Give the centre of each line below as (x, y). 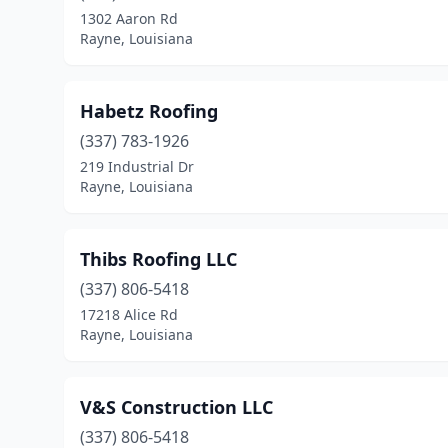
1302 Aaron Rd (129, 18)
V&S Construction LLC (176, 407)
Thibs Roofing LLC (158, 259)
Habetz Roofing (149, 111)
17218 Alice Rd (129, 314)
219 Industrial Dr (137, 166)
